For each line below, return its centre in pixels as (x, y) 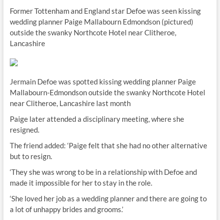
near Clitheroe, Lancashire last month (70, 103)
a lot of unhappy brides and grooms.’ (66, 209)
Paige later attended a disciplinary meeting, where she (97, 119)
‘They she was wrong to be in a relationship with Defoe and (103, 172)
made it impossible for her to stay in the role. (81, 183)
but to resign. (31, 156)
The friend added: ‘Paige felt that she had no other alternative (108, 145)
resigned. (24, 130)
